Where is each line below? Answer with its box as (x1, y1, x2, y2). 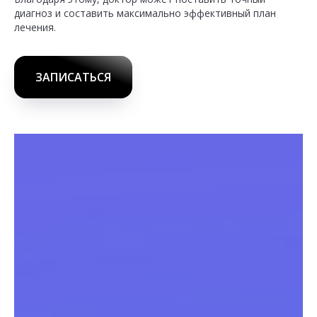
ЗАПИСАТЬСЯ (35, 69, 111, 85)
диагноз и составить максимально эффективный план (14, 6, 276, 20)
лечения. (14, 21, 56, 34)
